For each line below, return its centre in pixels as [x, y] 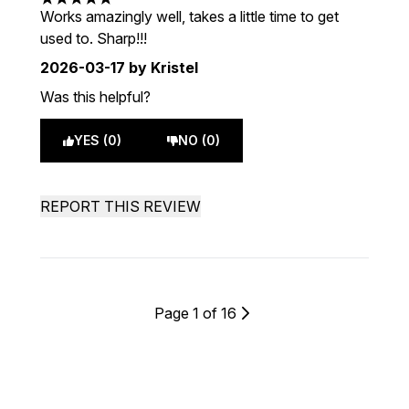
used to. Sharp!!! [94, 38]
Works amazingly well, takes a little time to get [189, 16]
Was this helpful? [95, 97]
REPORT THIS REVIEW [121, 206]
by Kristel [162, 68]
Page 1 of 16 [195, 313]
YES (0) [98, 140]
